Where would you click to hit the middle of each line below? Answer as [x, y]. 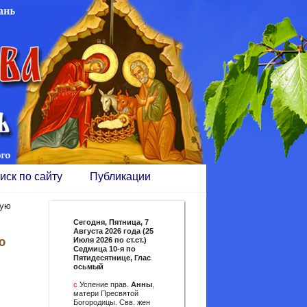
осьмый [88, 267]
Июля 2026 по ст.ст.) [110, 240]
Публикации [120, 176]
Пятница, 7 [129, 222]
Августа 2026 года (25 [113, 231]
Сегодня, [91, 222]
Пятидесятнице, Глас [112, 258]
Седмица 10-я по [105, 249]
